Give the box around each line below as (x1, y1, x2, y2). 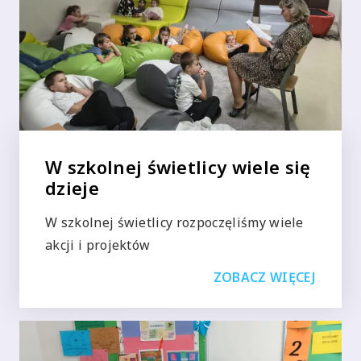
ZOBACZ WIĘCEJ (213, 268, 316, 286)
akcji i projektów (45, 235, 151, 254)
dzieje (45, 175, 99, 200)
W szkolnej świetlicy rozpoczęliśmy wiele (45, 213, 304, 231)
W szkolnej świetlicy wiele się (45, 154, 311, 179)
